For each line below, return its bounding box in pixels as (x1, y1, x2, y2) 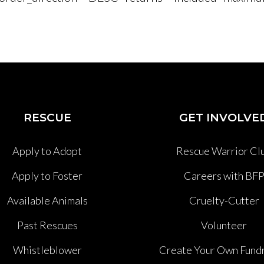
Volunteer (201, 218, 247, 232)
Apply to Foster (12, 169, 82, 182)
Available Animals (6, 193, 88, 207)
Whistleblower (12, 243, 82, 256)
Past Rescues (16, 218, 78, 232)
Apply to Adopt (12, 144, 82, 157)
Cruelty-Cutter (189, 193, 259, 207)
